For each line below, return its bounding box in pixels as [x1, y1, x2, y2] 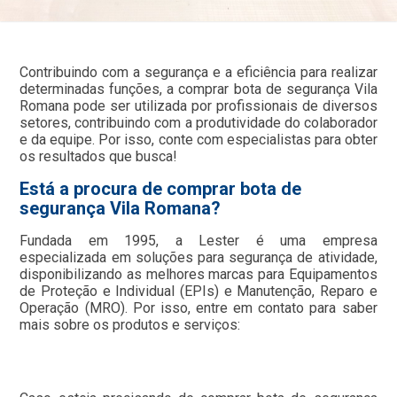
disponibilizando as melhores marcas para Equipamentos [19, 266, 378, 283]
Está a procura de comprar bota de [19, 178, 302, 199]
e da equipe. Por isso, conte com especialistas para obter [19, 131, 378, 148]
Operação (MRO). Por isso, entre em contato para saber [19, 300, 378, 316]
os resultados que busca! [19, 148, 178, 165]
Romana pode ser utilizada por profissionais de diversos [19, 97, 378, 114]
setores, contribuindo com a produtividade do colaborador [19, 114, 378, 131]
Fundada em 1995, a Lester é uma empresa [19, 232, 378, 249]
